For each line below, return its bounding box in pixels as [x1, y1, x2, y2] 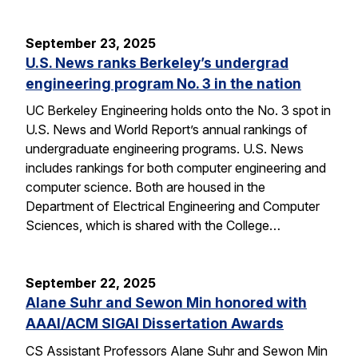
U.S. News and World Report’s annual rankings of [26, 121, 308, 138]
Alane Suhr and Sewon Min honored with [26, 294, 307, 312]
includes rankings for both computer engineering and [26, 160, 326, 177]
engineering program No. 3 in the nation [26, 74, 301, 92]
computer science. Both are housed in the [26, 179, 265, 196]
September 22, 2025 [26, 275, 156, 292]
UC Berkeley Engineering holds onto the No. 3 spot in [26, 102, 331, 119]
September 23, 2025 [26, 34, 156, 51]
